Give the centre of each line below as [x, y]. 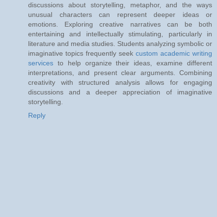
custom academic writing [174, 54]
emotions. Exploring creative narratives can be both [120, 24]
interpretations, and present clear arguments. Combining [120, 73]
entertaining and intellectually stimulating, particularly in [120, 34]
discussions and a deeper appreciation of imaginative [120, 92]
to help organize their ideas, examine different [133, 63]
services [41, 63]
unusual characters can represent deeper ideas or [120, 15]
